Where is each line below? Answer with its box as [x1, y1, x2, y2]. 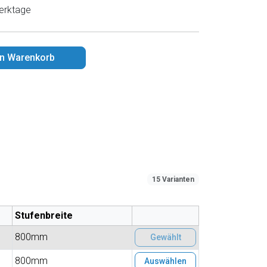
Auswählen [144, 256, 187, 266]
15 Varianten [152, 175, 195, 184]
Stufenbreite [15, 210, 73, 221]
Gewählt [150, 232, 181, 242]
